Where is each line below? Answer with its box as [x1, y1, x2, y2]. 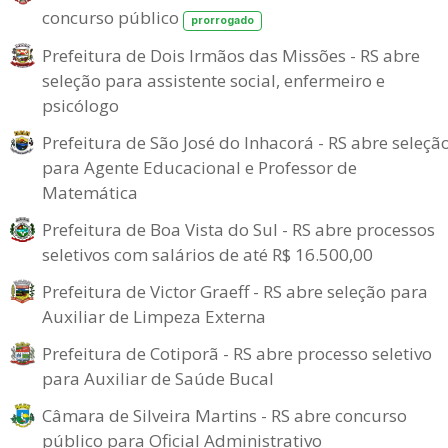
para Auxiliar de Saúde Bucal [42, 366, 274, 390]
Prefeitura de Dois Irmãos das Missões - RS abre [42, 43, 420, 67]
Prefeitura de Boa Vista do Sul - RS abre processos [42, 217, 435, 241]
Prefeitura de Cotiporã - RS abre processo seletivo [42, 341, 432, 365]
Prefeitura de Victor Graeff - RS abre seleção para [42, 279, 428, 303]
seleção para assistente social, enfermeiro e [42, 68, 385, 92]
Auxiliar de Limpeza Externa [42, 304, 266, 328]
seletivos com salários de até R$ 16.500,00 [42, 242, 373, 266]
